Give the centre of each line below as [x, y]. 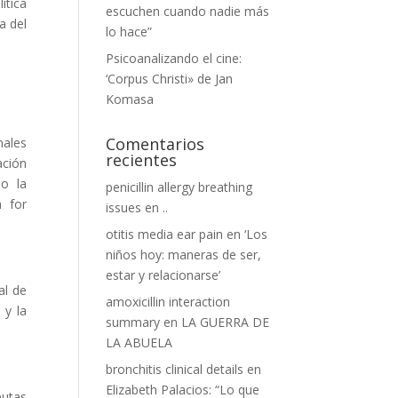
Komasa [130, 99]
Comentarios [155, 144]
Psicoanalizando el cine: [174, 58]
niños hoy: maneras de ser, [184, 255]
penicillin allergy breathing [179, 187]
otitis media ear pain [165, 234]
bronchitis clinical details [175, 369]
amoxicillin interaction [168, 302]
